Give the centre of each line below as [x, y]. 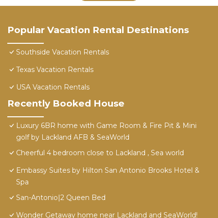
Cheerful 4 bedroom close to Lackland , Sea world [100, 153]
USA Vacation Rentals [53, 87]
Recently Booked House [66, 104]
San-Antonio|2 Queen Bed [61, 198]
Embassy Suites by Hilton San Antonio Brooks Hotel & [108, 171]
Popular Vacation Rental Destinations [98, 30]
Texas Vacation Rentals [55, 70]
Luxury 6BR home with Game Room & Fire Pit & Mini [106, 126]
